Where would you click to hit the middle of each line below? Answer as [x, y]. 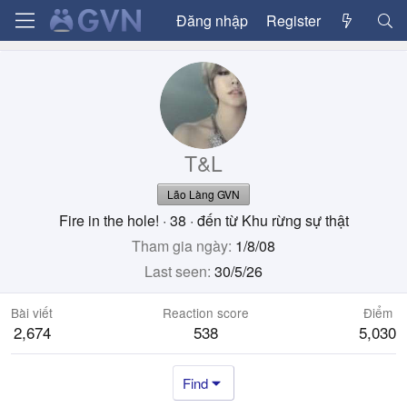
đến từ [217, 220]
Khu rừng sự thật [295, 220]
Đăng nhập [212, 20]
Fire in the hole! [109, 220]
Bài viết [32, 313]
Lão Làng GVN [203, 194]
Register [293, 20]
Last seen [176, 271]
